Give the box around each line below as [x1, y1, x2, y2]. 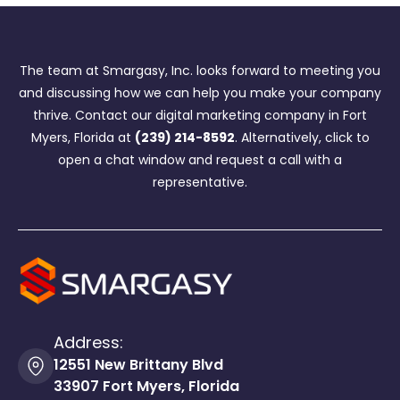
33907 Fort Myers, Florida [54, 375, 239, 396]
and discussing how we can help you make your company [19, 84, 381, 103]
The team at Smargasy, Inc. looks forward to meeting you [20, 62, 380, 80]
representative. [153, 173, 247, 192]
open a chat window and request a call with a [58, 151, 342, 170]
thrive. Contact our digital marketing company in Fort [33, 106, 367, 125]
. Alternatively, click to [234, 129, 370, 147]
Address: [54, 330, 123, 354]
